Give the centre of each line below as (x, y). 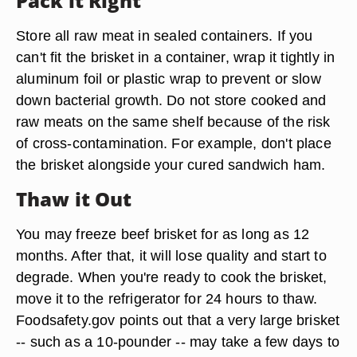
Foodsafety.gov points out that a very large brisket (178, 320)
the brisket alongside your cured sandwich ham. (171, 165)
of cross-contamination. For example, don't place (174, 143)
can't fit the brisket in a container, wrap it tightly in (176, 57)
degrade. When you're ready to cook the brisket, (172, 277)
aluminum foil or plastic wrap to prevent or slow (169, 78)
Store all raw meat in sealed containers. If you (165, 35)
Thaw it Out (74, 199)
